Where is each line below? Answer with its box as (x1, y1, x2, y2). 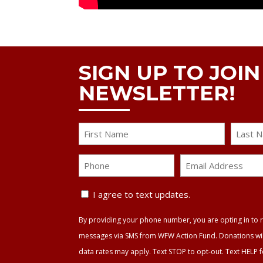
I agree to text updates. (93, 188, 191, 201)
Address (180, 171, 218, 184)
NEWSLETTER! (79, 80, 236, 106)
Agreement (78, 218, 133, 232)
